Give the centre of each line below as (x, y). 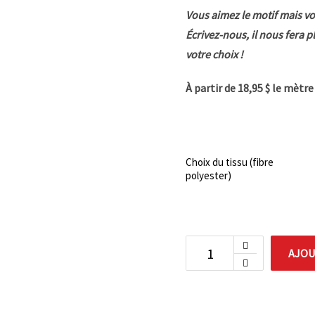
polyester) (208, 175)
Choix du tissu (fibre (230, 162)
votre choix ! (216, 54)
